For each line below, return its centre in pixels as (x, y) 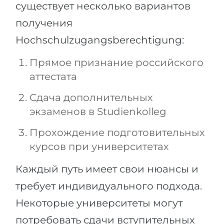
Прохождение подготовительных (117, 133)
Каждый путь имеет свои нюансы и (107, 169)
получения (44, 23)
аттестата (53, 77)
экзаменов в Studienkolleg (98, 112)
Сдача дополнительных (91, 98)
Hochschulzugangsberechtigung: (100, 40)
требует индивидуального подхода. (109, 186)
